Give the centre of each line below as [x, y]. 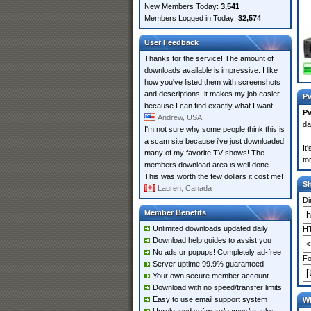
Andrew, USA [180, 117]
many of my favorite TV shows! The [204, 153]
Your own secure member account [211, 276]
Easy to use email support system [210, 299]
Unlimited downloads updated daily [210, 228]
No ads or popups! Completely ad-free [217, 252]
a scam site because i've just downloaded [214, 141]
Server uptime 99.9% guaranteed [208, 264]
